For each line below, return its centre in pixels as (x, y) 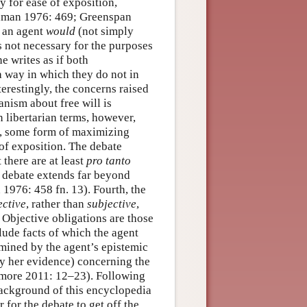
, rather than (57, 204)
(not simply (105, 31)
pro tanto (109, 160)
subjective (112, 204)
